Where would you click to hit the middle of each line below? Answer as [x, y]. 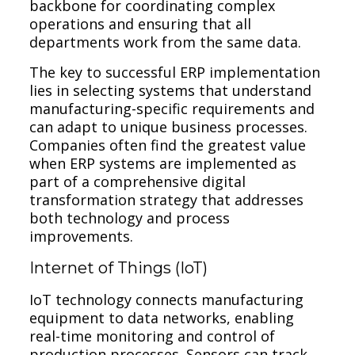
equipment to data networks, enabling [162, 317]
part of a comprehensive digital [138, 181]
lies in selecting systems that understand [171, 90]
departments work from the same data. [166, 42]
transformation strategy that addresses [167, 199]
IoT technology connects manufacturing [167, 299]
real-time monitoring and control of [153, 336]
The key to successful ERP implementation [175, 72]
